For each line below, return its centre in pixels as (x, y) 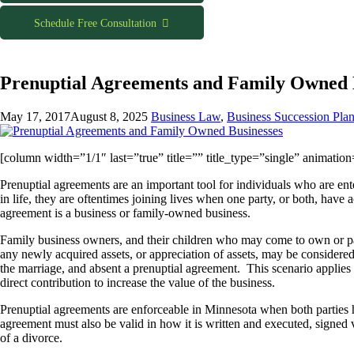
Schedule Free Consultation (96, 23)
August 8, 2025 (109, 116)
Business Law (186, 116)
